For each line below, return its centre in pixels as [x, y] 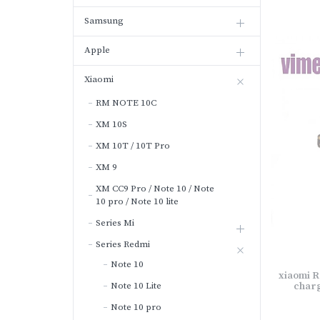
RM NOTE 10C [126, 103]
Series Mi [115, 223]
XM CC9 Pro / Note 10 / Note [155, 189]
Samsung [104, 21]
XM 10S [111, 124]
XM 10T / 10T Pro [133, 146]
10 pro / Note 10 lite [137, 201]
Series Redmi [123, 244]
